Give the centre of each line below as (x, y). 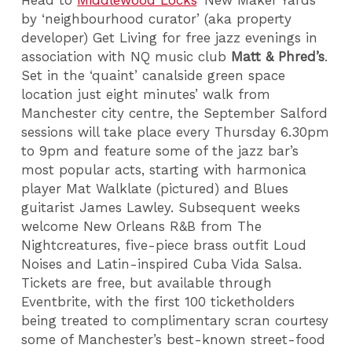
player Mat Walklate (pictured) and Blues (155, 188)
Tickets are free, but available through (147, 282)
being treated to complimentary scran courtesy (175, 320)
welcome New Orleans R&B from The (142, 226)
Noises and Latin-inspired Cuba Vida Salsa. (162, 264)
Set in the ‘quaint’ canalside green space (154, 75)
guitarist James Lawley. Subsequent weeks (161, 207)
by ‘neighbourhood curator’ (111, 18)
